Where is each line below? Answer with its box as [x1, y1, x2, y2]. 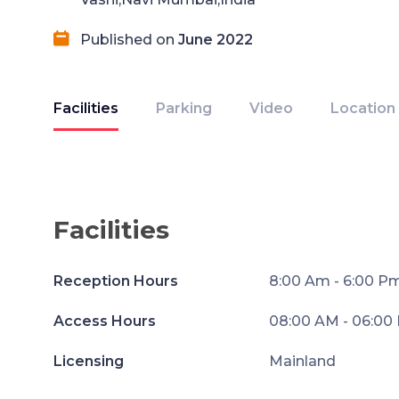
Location [330, 100, 395, 117]
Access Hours [53, 313, 156, 330]
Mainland [268, 353, 336, 370]
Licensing [53, 353, 124, 370]
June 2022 [178, 31, 253, 48]
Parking [156, 100, 212, 117]
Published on [80, 31, 178, 48]
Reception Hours [53, 273, 178, 289]
